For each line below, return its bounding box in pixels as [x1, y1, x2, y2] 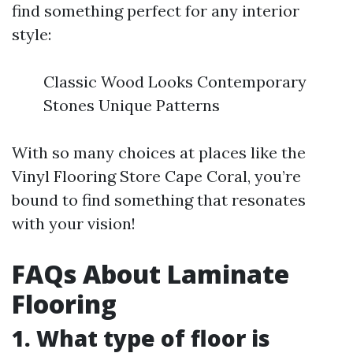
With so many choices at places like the [12, 143, 306, 162]
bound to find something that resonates [12, 190, 306, 210]
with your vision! [12, 214, 136, 233]
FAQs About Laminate [12, 257, 289, 291]
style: [12, 24, 51, 44]
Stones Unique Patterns [43, 95, 220, 115]
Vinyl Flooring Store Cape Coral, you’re [12, 166, 301, 186]
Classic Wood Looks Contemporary [43, 72, 307, 91]
